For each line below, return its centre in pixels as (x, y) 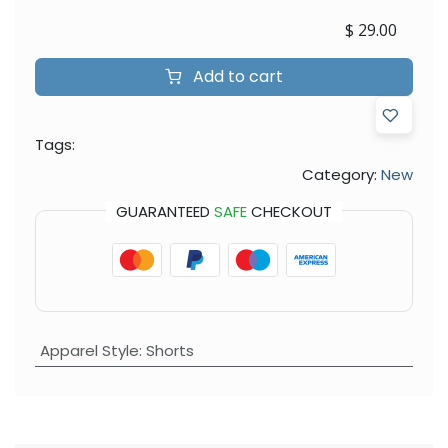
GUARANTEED (165, 211)
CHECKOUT (289, 211)
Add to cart (236, 76)
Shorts (169, 350)
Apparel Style (89, 350)
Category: (339, 174)
